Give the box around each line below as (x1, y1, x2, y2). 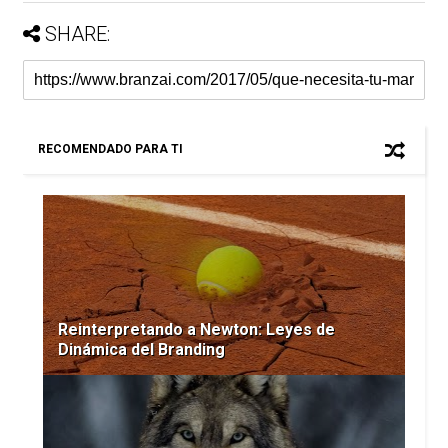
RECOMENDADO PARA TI (37, 141, 183, 156)
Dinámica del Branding (57, 339, 225, 359)
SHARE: (44, 21, 110, 46)
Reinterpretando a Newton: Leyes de (57, 319, 335, 339)
